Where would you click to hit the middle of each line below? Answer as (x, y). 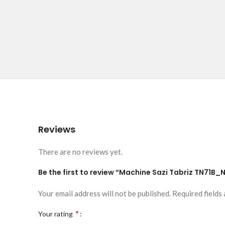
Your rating (56, 214)
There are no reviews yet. (80, 152)
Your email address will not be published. (104, 193)
